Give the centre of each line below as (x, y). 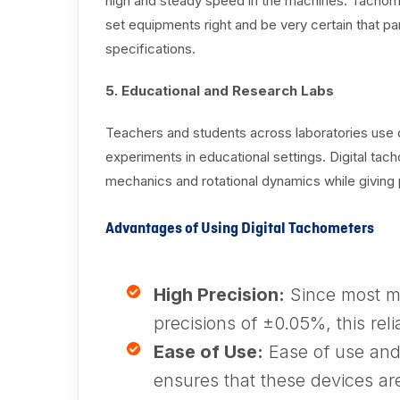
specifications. (150, 49)
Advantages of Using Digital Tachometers (240, 229)
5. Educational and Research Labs (220, 91)
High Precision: (219, 295)
